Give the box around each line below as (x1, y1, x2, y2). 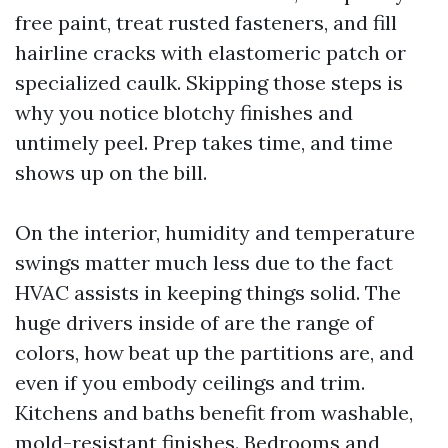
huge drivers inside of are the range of (15, 310, 374, 335)
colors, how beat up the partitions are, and (15, 340, 414, 365)
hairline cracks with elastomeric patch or (15, 40, 406, 65)
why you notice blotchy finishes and (15, 100, 353, 125)
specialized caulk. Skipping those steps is (15, 70, 403, 95)
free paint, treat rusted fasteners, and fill (15, 10, 397, 35)
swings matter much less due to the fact (15, 250, 393, 275)
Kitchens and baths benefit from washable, (15, 400, 413, 425)
